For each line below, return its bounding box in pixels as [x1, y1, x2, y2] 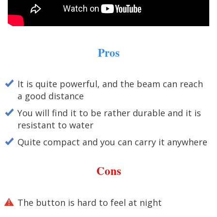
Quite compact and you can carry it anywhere [17, 136, 207, 148]
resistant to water [17, 119, 93, 131]
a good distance [17, 90, 84, 102]
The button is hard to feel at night [17, 196, 162, 208]
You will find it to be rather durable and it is [17, 107, 201, 119]
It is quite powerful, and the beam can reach [17, 78, 203, 90]
